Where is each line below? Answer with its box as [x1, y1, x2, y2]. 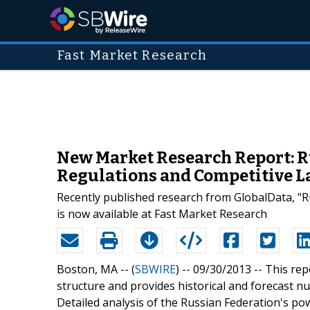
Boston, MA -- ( [57, 261, 135, 277]
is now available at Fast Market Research [57, 206, 267, 221]
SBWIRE [135, 261, 176, 277]
